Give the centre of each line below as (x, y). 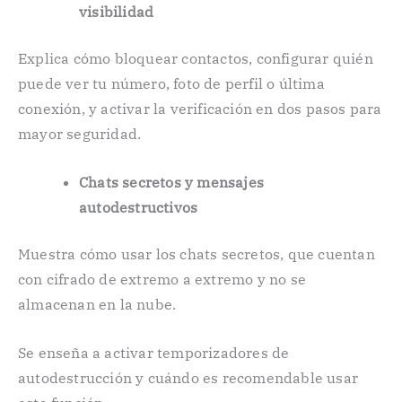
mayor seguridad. (80, 134)
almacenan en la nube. (97, 305)
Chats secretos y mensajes (171, 183)
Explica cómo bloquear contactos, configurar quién (196, 59)
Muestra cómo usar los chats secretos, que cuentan (197, 254)
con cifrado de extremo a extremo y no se (162, 280)
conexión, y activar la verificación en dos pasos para (200, 109)
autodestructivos (139, 208)
